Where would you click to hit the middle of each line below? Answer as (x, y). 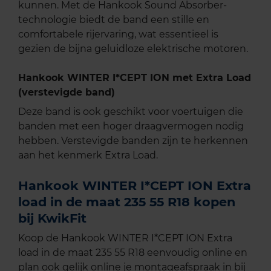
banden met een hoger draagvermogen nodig (131, 126)
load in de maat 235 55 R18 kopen (127, 202)
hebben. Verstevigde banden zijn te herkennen (133, 141)
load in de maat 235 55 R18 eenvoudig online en (133, 253)
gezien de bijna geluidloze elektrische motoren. (133, 49)
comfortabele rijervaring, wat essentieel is (118, 34)
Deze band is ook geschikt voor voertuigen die (131, 112)
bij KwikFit (52, 218)
